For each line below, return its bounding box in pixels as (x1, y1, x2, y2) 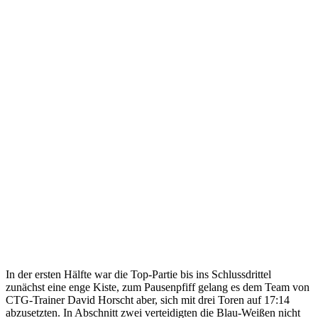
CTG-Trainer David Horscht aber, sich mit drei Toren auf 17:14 (6, 293, 290, 306)
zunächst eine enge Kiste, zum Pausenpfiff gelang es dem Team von (6, 280, 309, 293)
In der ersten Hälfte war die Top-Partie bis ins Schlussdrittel (6, 268, 271, 280)
